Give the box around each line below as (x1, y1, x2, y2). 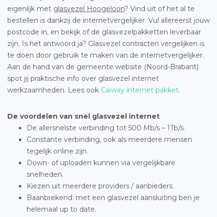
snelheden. (27, 170, 63, 179)
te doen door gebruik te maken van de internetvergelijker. (7, 50, 204, 60)
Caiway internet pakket (101, 85, 179, 94)
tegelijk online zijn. (27, 146, 88, 155)
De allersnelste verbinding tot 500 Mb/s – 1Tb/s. (27, 123, 185, 132)
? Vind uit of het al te (124, 4, 195, 13)
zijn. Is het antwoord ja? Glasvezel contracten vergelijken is (7, 39, 204, 48)
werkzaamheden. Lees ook (7, 85, 101, 94)
